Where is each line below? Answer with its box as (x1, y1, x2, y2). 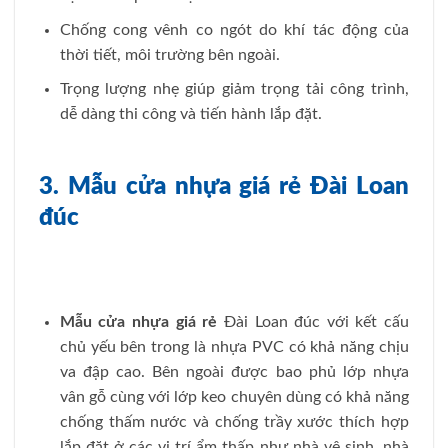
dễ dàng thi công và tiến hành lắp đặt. (59, 106, 322, 123)
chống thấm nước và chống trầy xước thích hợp (59, 414, 409, 431)
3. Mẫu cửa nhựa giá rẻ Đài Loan (39, 174, 409, 199)
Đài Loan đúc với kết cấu (217, 314, 410, 331)
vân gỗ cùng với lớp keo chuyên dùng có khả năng (59, 389, 409, 406)
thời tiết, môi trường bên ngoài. (59, 46, 284, 63)
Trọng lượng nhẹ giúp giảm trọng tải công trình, (59, 81, 409, 98)
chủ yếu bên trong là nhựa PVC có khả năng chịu (59, 339, 409, 356)
